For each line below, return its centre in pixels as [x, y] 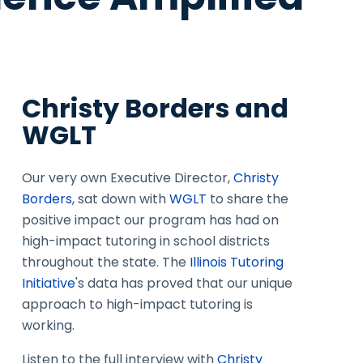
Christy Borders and [155, 108]
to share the [247, 199]
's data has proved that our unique [184, 283]
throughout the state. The [105, 262]
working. [48, 325]
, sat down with [120, 199]
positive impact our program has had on [150, 220]
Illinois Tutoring [236, 262]
